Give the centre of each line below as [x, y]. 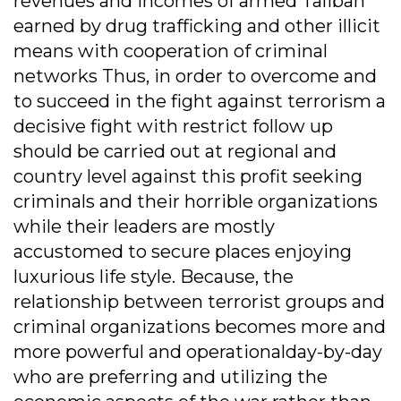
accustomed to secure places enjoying [183, 252]
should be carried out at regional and [175, 152]
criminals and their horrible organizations [196, 202]
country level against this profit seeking [188, 177]
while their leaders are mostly [144, 227]
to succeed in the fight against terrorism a [200, 102]
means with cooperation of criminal [171, 51]
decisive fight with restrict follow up [173, 127]
